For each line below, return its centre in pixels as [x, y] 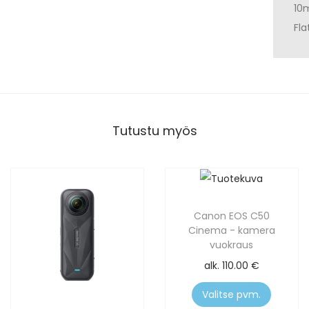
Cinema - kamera [231, 231]
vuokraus [232, 245]
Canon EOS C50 [231, 216]
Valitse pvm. [232, 295]
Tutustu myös [154, 131]
